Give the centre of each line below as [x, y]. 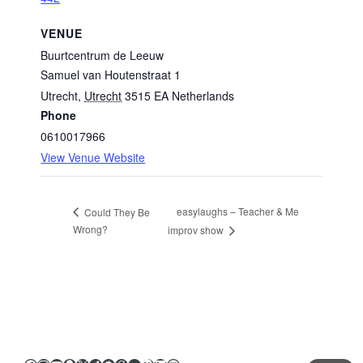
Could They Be [116, 211]
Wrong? [91, 229]
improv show [197, 230]
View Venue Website [93, 158]
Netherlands [203, 96]
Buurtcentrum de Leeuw [102, 56]
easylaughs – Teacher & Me [238, 211]
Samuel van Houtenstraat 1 [111, 75]
